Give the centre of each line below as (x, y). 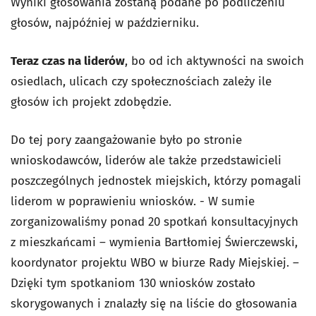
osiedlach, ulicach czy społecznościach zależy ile (141, 81)
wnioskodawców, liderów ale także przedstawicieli (146, 160)
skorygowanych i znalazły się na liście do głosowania (154, 303)
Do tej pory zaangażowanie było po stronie (126, 140)
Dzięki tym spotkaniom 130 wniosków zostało (133, 283)
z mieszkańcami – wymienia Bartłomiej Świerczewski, (154, 242)
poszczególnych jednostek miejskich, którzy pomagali (156, 181)
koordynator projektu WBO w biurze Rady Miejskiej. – (155, 262)
